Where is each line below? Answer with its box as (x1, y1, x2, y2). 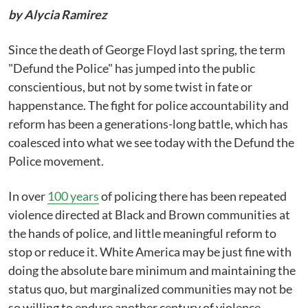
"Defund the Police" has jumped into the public (8, 60, 255, 76)
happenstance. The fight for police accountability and (8, 98, 289, 113)
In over (8, 188, 47, 203)
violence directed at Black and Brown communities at (8, 207, 290, 222)
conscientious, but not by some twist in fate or (8, 79, 252, 94)
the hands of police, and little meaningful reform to (8, 225, 276, 241)
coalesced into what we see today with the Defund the (8, 135, 294, 150)
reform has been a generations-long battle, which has (8, 116, 288, 131)
